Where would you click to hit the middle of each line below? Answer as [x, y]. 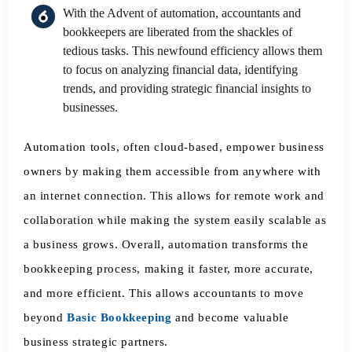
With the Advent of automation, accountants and [182, 13]
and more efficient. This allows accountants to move [164, 293]
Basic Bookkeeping [119, 318]
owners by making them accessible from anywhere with [172, 172]
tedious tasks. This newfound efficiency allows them [192, 50]
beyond [46, 318]
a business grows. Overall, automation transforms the [166, 245]
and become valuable [230, 318]
